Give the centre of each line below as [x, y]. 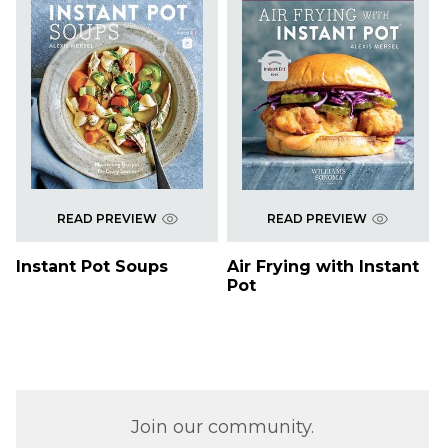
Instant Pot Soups [92, 267]
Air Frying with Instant [322, 267]
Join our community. [222, 427]
